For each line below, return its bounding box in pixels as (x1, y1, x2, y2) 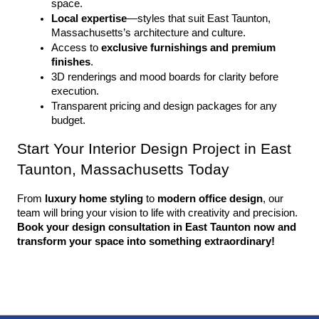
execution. (51, 85, 99, 97)
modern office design (157, 193, 263, 204)
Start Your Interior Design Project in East (17, 140, 291, 157)
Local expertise (51, 13, 127, 24)
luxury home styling (45, 193, 143, 204)
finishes (51, 56, 90, 68)
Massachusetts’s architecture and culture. (51, 27, 246, 38)
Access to (51, 42, 101, 53)
